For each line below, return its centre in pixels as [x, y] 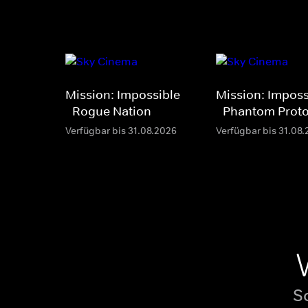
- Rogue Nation [108, 112]
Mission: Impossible [123, 95]
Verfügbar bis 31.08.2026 [121, 131]
